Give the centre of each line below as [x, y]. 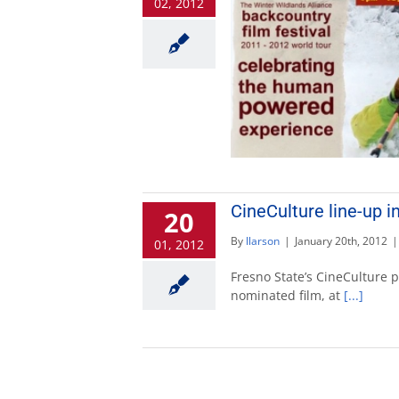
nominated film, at [287, 295]
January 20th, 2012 [341, 240]
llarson [263, 240]
